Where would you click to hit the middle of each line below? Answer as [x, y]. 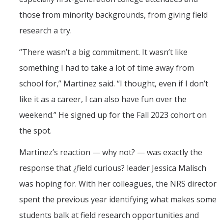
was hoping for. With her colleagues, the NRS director [118, 184]
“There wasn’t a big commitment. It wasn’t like [103, 52]
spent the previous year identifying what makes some [118, 200]
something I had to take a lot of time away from [107, 68]
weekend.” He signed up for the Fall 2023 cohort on [113, 115]
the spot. [35, 131]
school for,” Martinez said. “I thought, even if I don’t [114, 84]
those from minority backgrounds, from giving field [113, 15]
